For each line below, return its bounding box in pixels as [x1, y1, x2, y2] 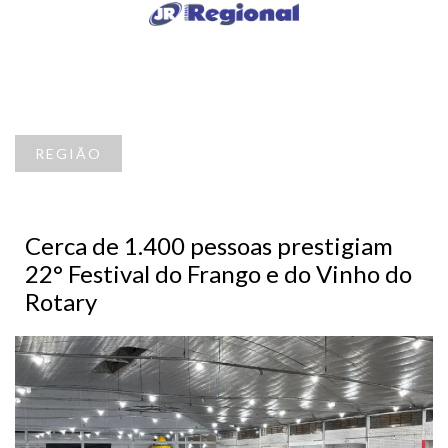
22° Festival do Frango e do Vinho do [25, 259, 412, 289]
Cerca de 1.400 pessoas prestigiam [25, 231, 393, 261]
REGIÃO [35, 145, 102, 163]
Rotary [25, 287, 97, 317]
